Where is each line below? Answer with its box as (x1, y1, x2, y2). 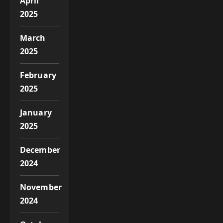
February (20, 69, 56, 81)
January (20, 107, 52, 118)
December (20, 144, 60, 155)
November (20, 181, 62, 193)
